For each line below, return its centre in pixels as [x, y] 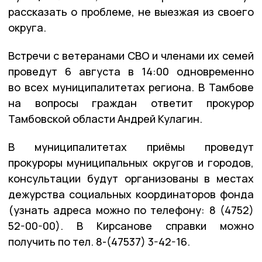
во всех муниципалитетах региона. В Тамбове [131, 87]
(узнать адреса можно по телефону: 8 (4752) [131, 210]
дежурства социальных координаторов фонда [131, 194]
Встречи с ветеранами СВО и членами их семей [131, 55]
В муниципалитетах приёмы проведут [131, 146]
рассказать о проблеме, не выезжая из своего [131, 11]
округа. [27, 27]
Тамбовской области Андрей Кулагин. [105, 118]
